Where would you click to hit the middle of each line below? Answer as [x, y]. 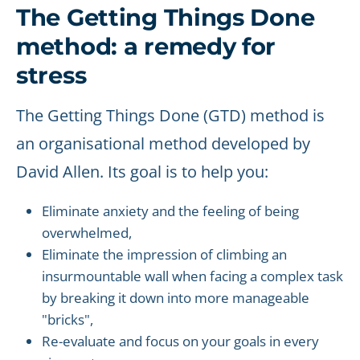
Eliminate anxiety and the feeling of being [170, 211]
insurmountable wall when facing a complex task [192, 276]
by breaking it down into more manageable [176, 298]
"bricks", [67, 319]
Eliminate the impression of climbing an [164, 254]
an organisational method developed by [163, 143]
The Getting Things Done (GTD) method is [170, 115]
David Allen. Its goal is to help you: [142, 172]
